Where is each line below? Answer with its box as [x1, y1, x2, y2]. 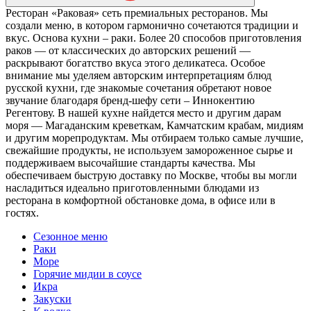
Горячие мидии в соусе [33, 267, 142, 280]
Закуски [33, 292, 72, 305]
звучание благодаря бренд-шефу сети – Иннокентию [6, 94, 255, 106]
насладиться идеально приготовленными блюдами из [6, 181, 259, 194]
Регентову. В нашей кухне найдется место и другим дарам [6, 106, 281, 119]
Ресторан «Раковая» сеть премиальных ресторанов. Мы [6, 6, 268, 19]
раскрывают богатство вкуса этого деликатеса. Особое [6, 56, 265, 69]
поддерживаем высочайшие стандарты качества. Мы [6, 156, 255, 169]
